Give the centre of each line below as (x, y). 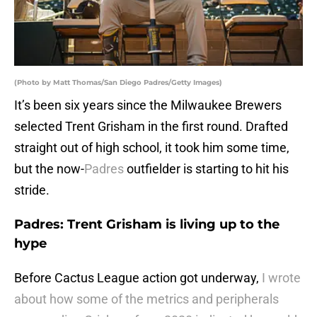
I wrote (280, 278)
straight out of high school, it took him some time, (152, 148)
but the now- (49, 169)
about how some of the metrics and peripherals (146, 299)
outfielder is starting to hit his (206, 169)
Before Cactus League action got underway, (137, 278)
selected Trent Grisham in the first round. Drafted (151, 127)
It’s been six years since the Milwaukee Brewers (148, 105)
